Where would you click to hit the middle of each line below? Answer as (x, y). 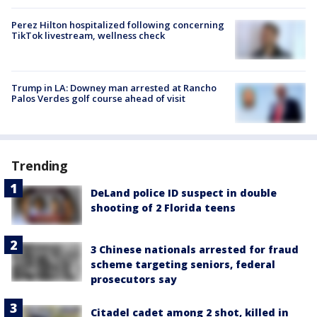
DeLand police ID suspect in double (184, 192)
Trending (40, 165)
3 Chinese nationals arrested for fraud (195, 249)
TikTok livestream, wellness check (88, 36)
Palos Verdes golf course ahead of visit (98, 99)
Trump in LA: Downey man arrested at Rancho (114, 88)
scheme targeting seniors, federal (183, 264)
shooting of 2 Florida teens (163, 207)
